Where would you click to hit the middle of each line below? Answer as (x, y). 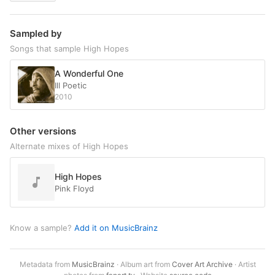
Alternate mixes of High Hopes (69, 146)
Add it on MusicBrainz (116, 228)
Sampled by (36, 34)
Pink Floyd (74, 189)
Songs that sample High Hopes (69, 49)
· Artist (244, 265)
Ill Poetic (71, 86)
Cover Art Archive (202, 265)
